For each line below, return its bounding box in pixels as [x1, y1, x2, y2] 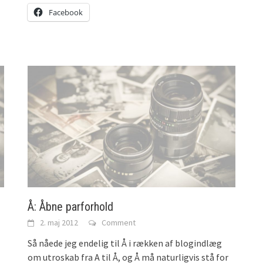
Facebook [49, 7, 83, 18]
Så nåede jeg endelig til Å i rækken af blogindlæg [28, 237, 222, 249]
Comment [102, 217, 136, 228]
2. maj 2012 [40, 217, 79, 228]
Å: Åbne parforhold [28, 199, 114, 214]
